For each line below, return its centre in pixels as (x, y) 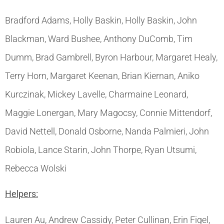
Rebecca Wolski (36, 168)
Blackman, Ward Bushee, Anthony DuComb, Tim (99, 38)
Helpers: (21, 194)
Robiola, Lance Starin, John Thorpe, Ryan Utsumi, (101, 149)
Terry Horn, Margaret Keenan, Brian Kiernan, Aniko (102, 75)
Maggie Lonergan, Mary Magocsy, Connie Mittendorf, (108, 112)
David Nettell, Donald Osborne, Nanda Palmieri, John (107, 131)
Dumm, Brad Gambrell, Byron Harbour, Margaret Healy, (111, 57)
